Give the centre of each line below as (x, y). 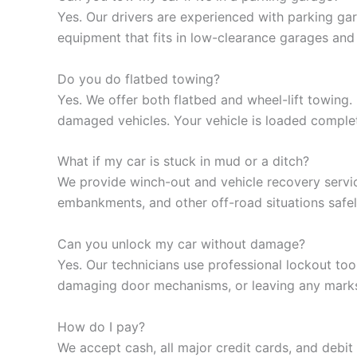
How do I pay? (101, 326)
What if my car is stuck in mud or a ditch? (183, 161)
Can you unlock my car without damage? (181, 243)
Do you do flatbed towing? (139, 78)
